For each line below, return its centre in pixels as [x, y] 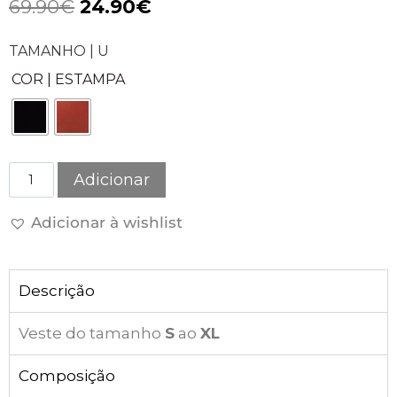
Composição [67, 375]
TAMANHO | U [59, 51]
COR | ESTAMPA [68, 80]
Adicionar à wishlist [107, 222]
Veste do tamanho [92, 333]
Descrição [57, 290]
